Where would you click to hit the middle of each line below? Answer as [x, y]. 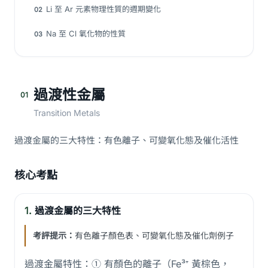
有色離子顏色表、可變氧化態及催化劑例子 [154, 235]
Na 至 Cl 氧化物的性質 [86, 33]
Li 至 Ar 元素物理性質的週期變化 [103, 9]
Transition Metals [67, 113]
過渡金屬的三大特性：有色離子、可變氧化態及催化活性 [127, 140]
